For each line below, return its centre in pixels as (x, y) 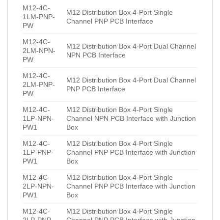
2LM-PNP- (39, 85)
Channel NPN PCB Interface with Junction (131, 119)
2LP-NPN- (38, 186)
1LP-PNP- (38, 152)
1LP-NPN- (38, 119)
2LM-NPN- (39, 51)
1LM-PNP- (39, 17)
